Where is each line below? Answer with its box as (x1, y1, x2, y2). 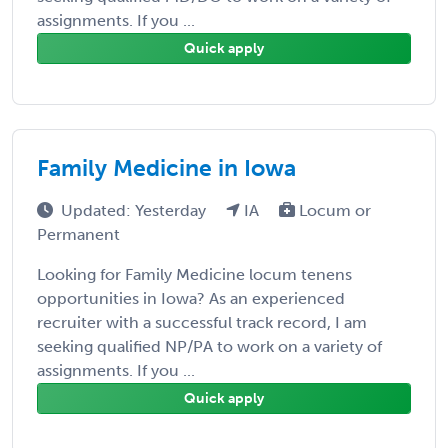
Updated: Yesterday (61, 200, 210, 220)
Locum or (295, 200, 371, 220)
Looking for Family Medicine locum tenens (37, 264, 352, 284)
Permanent (37, 224, 120, 244)
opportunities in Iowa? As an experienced (37, 288, 345, 308)
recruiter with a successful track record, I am (37, 312, 367, 332)
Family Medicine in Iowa (37, 153, 296, 182)
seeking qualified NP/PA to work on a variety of (37, 336, 382, 356)
